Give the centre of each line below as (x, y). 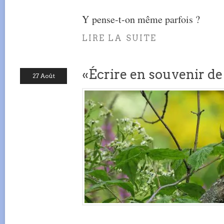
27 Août (43, 76)
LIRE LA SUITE (119, 38)
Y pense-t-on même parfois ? (141, 19)
